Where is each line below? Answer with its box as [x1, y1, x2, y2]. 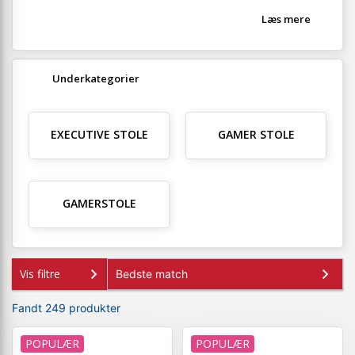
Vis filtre [20, 265, 60, 281]
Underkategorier [52, 71, 139, 86]
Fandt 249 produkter [12, 301, 120, 315]
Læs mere [261, 12, 311, 26]
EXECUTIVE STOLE [50, 127, 148, 142]
